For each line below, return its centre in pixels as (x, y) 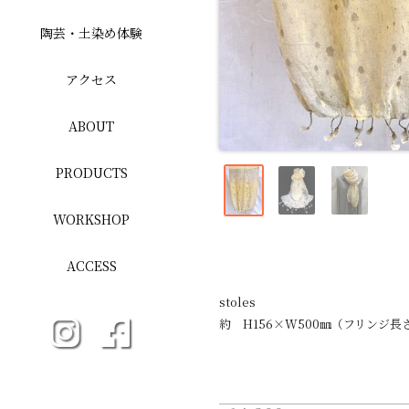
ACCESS (91, 266)
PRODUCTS (91, 173)
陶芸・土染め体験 (91, 33)
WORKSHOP (91, 219)
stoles (237, 301)
